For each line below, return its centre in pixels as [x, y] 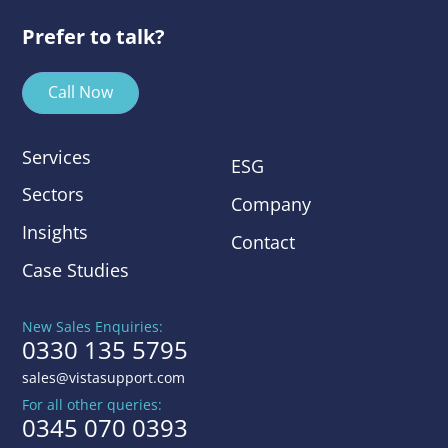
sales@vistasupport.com [104, 377]
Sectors [53, 194]
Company [271, 204]
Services [57, 156]
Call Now [81, 92]
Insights [55, 232]
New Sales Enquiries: [93, 326]
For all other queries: [92, 404]
